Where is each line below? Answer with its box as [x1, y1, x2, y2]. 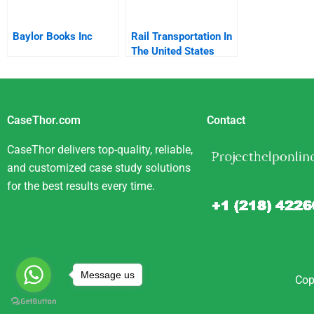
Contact [207, 114, 245, 127]
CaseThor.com [7, 114, 81, 127]
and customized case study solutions [7, 161, 191, 175]
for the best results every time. [7, 179, 155, 193]
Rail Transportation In [131, 29, 232, 43]
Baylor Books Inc [13, 29, 93, 43]
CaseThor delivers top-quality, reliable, [7, 143, 193, 156]
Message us [81, 268, 135, 280]
